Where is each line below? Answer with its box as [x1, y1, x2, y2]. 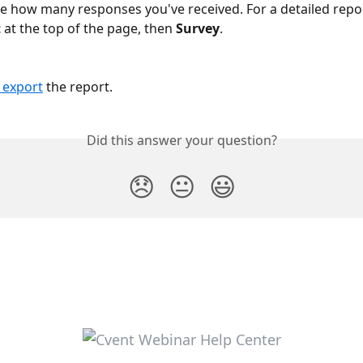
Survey [176, 19, 220, 37]
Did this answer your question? [86, 130, 277, 149]
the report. [43, 78, 113, 96]
